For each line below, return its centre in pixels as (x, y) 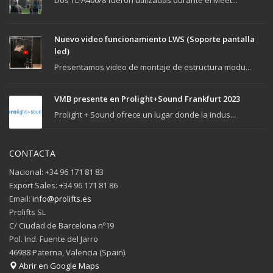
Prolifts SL (27, 212)
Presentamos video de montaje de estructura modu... (153, 67)
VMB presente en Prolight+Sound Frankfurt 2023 (147, 99)
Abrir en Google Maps (58, 266)
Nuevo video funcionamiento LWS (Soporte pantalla (154, 39)
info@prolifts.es (62, 199)
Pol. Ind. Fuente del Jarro (54, 239)
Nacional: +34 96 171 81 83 (56, 172)
